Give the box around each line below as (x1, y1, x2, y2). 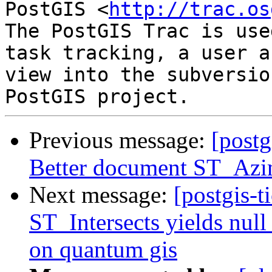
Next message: (29, 182, 174, 208)
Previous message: (29, 127, 211, 154)
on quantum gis (29, 236, 177, 263)
